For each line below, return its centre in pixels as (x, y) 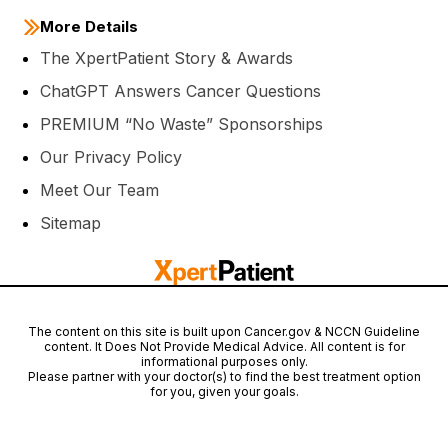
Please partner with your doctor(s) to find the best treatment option (224, 376)
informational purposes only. (224, 361)
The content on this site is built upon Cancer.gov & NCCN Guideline (224, 331)
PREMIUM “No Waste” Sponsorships (181, 124)
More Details (89, 26)
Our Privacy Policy (111, 157)
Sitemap (70, 223)
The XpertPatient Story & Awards (166, 58)
